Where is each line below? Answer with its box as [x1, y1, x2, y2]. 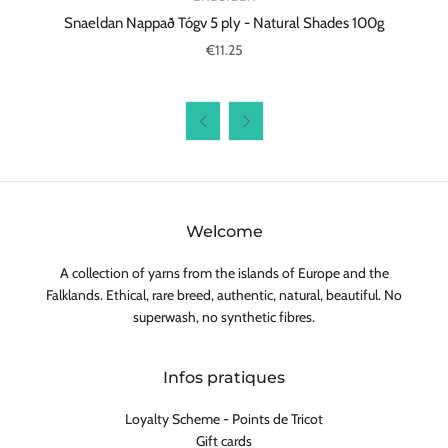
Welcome [185, 221, 263, 241]
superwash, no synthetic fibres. [133, 307, 315, 326]
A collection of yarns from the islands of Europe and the [59, 263, 389, 282]
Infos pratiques [163, 367, 285, 387]
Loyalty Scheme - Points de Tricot [125, 409, 323, 428]
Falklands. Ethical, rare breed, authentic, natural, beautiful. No [46, 285, 402, 304]
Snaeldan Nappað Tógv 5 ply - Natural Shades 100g [64, 13, 384, 32]
